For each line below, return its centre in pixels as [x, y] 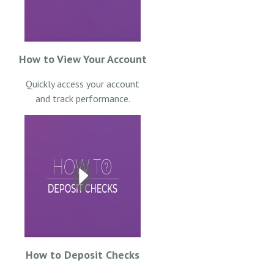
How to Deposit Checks [83, 254]
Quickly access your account [83, 83]
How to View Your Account [83, 59]
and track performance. [83, 98]
